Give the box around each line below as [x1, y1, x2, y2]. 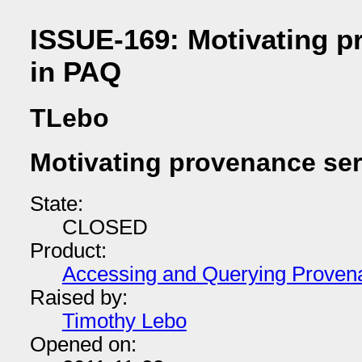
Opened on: [29, 332, 137, 356]
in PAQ [29, 55, 121, 87]
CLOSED [61, 215, 148, 238]
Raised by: [29, 285, 128, 309]
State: [29, 192, 83, 215]
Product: [29, 238, 107, 262]
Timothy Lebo [61, 309, 187, 332]
